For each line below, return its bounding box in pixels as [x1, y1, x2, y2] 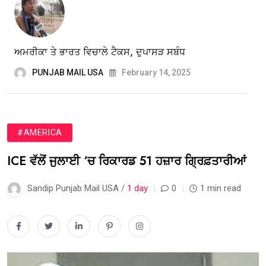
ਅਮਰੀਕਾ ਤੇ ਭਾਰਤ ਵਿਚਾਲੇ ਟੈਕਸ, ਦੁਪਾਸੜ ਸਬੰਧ [14, 45, 185, 59]
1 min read [200, 182, 241, 194]
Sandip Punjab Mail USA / [27, 182, 127, 194]
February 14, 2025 [120, 67, 191, 77]
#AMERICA [17, 127, 62, 137]
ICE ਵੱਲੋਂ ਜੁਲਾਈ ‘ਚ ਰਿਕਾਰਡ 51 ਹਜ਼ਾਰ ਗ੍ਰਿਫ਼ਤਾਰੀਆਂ [7, 152, 246, 170]
